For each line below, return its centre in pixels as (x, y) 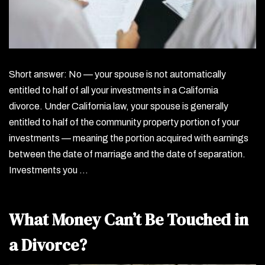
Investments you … (49, 170)
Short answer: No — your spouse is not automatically (117, 74)
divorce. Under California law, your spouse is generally (119, 106)
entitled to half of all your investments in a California (114, 90)
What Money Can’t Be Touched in (129, 219)
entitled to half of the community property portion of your (124, 122)
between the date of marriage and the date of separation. (127, 154)
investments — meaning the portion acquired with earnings (129, 138)
